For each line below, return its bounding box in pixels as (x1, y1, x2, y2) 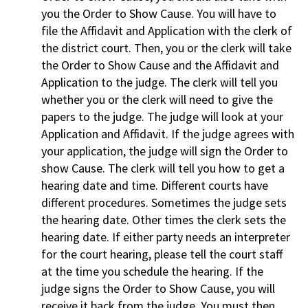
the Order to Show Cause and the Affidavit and (41, 56, 279, 73)
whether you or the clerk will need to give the (41, 91, 273, 107)
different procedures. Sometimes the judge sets (41, 194, 287, 210)
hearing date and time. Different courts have (41, 177, 268, 193)
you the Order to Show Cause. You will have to (41, 5, 276, 21)
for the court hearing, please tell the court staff (41, 245, 283, 262)
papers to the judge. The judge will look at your (41, 108, 283, 124)
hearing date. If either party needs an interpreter (41, 228, 290, 245)
